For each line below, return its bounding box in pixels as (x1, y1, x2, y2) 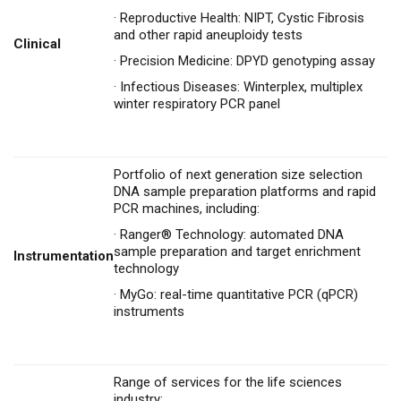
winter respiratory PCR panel (114, 95, 280, 112)
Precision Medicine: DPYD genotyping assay (120, 52, 375, 69)
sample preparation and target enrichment (114, 243, 361, 260)
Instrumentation (13, 247, 114, 264)
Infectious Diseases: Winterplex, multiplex (120, 78, 363, 95)
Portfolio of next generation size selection (114, 166, 363, 183)
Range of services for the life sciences (114, 373, 342, 390)
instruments (114, 303, 184, 320)
